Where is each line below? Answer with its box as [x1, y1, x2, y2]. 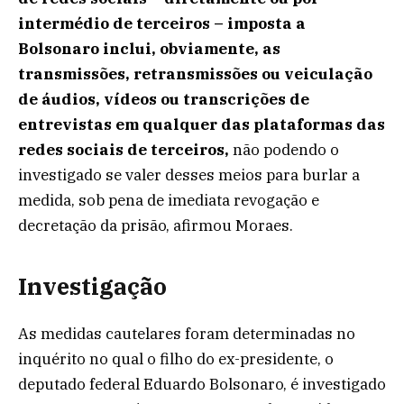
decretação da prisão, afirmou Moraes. [18, 216, 293, 236]
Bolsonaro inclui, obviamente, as [18, 39, 280, 60]
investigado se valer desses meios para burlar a [18, 165, 360, 186]
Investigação [18, 271, 167, 301]
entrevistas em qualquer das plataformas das [18, 115, 385, 135]
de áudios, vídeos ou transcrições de [18, 89, 309, 110]
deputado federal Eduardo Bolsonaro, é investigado [18, 373, 386, 394]
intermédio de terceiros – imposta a [18, 14, 306, 34]
